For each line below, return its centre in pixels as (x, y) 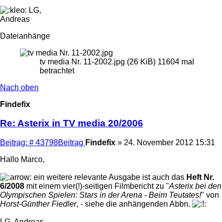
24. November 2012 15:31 (169, 143)
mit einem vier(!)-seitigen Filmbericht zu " (97, 186)
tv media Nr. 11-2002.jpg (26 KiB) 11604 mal (117, 61)
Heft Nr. (200, 177)
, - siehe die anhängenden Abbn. (134, 204)
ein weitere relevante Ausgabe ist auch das (109, 177)
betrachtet (57, 70)
